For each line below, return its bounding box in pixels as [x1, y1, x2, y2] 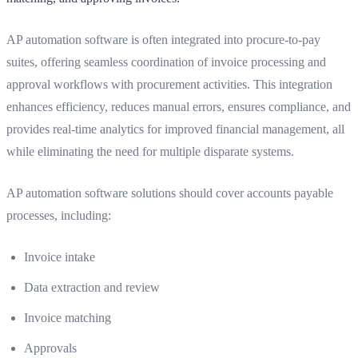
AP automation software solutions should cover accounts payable [6, 185, 333, 200]
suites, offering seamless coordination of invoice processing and [6, 54, 326, 69]
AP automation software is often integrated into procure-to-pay [6, 32, 320, 46]
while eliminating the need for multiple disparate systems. [6, 144, 294, 158]
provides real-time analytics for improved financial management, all [6, 121, 344, 136]
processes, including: [6, 208, 111, 222]
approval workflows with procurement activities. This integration [6, 77, 332, 91]
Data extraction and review [24, 280, 160, 294]
